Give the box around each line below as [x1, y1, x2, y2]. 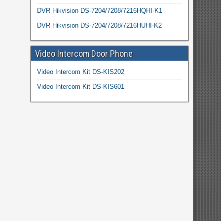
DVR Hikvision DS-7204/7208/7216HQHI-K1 [37, 7, 162, 14]
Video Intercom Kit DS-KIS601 [37, 83, 124, 90]
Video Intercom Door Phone [35, 48, 133, 59]
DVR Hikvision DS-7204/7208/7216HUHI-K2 [37, 22, 162, 29]
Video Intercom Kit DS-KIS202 [37, 68, 124, 75]
